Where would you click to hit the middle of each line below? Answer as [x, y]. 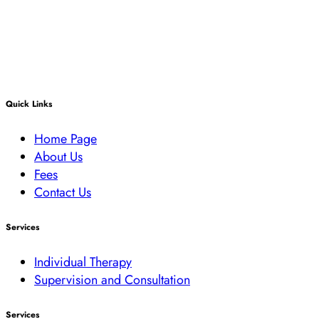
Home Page [66, 138]
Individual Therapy [83, 261]
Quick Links [29, 103]
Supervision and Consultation [112, 279]
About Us [58, 156]
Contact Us [63, 192]
